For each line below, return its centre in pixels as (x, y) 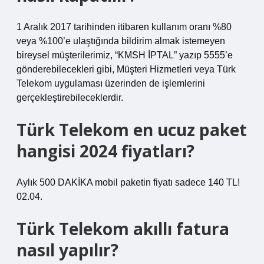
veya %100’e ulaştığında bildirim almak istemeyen (121, 41)
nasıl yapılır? (67, 250)
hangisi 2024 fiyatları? (105, 151)
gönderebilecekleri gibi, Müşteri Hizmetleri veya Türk (126, 69)
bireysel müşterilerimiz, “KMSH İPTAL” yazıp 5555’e (125, 55)
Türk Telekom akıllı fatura (123, 229)
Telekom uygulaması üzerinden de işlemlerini (111, 83)
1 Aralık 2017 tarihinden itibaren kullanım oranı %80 (124, 27)
